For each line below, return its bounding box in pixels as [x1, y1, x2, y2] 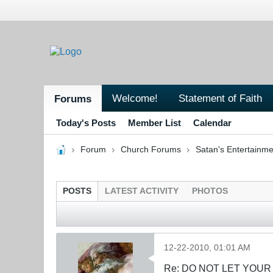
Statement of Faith [179, 91, 262, 104]
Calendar [193, 117, 232, 128]
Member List [128, 117, 181, 128]
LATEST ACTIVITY [105, 186, 179, 196]
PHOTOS [192, 186, 228, 196]
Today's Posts [56, 117, 116, 128]
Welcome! [112, 91, 158, 104]
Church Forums [120, 144, 181, 154]
